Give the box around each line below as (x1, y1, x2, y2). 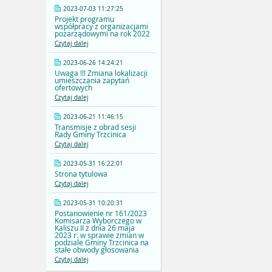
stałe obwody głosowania (55, 245, 139, 255)
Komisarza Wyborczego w (55, 216, 141, 226)
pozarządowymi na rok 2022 (55, 29, 150, 39)
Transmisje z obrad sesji (55, 122, 136, 132)
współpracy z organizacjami (55, 21, 148, 32)
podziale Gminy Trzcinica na (55, 237, 149, 248)
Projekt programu (55, 14, 114, 24)
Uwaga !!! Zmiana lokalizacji (55, 68, 148, 78)
